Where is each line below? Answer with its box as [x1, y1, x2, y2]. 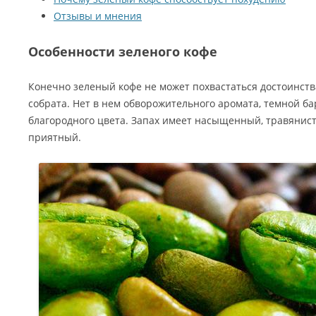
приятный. [28, 130, 81, 144]
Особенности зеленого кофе [28, 43, 217, 60]
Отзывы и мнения [54, 9, 142, 23]
